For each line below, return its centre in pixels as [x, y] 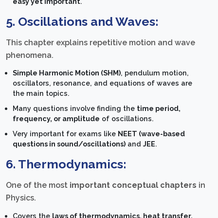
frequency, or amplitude [56, 119]
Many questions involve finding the [75, 109]
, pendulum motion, [155, 73]
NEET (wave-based [152, 134]
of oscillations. [127, 119]
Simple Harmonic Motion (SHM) [67, 73]
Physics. [21, 198]
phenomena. [30, 55]
